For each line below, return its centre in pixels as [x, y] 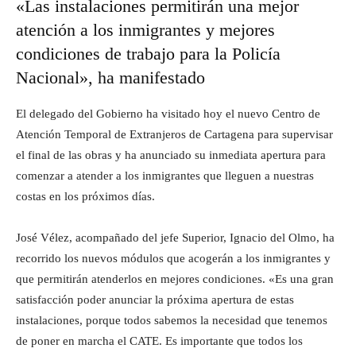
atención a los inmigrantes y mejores [145, 29]
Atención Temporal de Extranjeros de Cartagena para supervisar [174, 134]
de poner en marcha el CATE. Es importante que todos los [159, 341]
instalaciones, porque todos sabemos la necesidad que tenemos [172, 320]
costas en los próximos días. [85, 196]
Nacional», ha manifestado [110, 77]
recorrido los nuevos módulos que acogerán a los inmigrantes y [173, 258]
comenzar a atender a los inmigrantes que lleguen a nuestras [165, 175]
